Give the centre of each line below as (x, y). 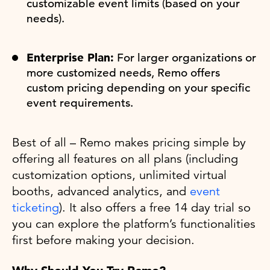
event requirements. (80, 102)
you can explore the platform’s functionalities (134, 224)
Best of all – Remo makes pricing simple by (129, 142)
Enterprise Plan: (70, 57)
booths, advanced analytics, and (101, 191)
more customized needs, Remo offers (123, 72)
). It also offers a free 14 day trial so (155, 207)
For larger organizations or (185, 57)
